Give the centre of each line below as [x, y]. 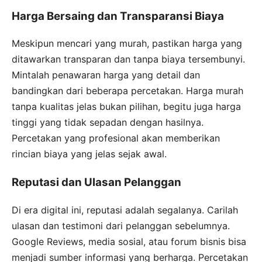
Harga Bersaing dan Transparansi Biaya [118, 16]
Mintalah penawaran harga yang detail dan [106, 75]
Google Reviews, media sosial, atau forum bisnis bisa [129, 241]
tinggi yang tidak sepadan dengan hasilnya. [108, 123]
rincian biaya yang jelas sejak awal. [89, 154]
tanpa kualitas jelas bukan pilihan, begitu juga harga [126, 107]
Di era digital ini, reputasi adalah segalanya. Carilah [125, 210]
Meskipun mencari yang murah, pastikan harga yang [127, 44]
